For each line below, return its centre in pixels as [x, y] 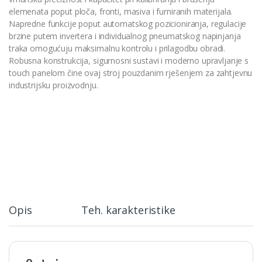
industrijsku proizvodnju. [54, 85]
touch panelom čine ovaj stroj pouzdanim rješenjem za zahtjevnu [131, 73]
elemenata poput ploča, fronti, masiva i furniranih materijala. [121, 12]
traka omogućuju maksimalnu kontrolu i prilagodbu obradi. [117, 49]
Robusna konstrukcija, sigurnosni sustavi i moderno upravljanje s [129, 61]
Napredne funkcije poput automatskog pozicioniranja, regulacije [128, 24]
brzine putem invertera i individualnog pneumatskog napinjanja [125, 36]
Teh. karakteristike [128, 210]
